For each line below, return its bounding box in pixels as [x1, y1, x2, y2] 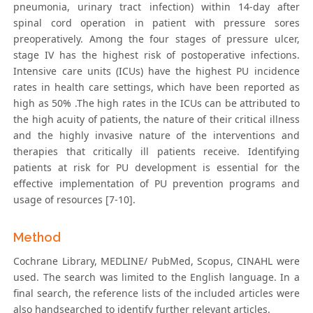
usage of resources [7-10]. [13, 193, 136, 207]
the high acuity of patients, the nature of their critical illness [13, 112, 300, 126]
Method [13, 230, 61, 245]
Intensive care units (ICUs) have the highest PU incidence [13, 64, 300, 78]
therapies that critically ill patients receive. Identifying [13, 145, 300, 159]
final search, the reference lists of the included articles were [13, 286, 300, 300]
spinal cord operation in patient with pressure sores [13, 16, 300, 30]
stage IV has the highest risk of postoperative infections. [13, 48, 300, 62]
